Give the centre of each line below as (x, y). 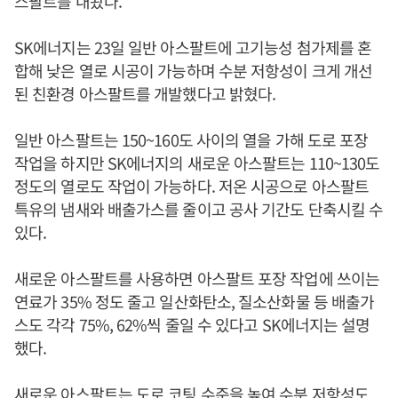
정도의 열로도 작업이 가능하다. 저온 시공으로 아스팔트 (191, 186)
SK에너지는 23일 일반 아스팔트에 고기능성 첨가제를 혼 (193, 48)
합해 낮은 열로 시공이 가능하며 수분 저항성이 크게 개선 (194, 71)
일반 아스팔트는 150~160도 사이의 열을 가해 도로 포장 (191, 140)
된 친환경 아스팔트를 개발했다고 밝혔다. (145, 94)
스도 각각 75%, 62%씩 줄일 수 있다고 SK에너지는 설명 (192, 325)
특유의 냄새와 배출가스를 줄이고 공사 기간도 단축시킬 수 (199, 209)
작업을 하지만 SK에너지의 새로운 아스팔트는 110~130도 (197, 163)
